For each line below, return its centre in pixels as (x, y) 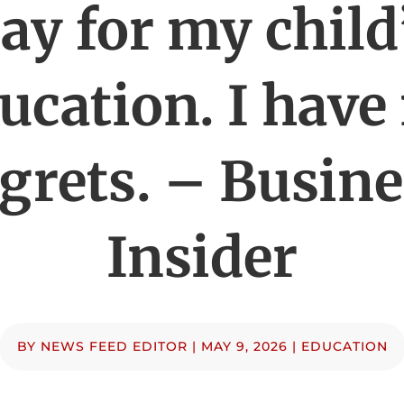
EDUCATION (344, 346)
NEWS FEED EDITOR (114, 346)
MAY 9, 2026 (244, 346)
